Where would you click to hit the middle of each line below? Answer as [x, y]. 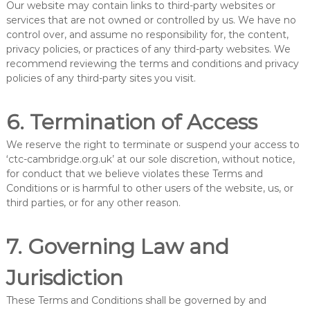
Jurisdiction [64, 278]
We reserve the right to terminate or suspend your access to [153, 145]
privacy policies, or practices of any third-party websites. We [148, 49]
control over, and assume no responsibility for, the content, [147, 35]
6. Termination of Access [131, 122]
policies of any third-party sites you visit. [101, 78]
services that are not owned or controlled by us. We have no [151, 20]
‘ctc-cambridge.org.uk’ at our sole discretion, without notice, [150, 159]
